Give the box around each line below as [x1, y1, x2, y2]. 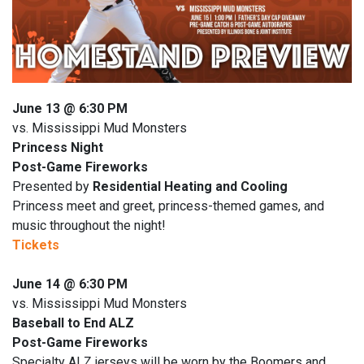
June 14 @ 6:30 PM [12, 276, 128, 292]
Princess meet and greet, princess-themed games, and [12, 198, 324, 214]
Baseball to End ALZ [12, 315, 134, 331]
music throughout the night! [12, 218, 166, 234]
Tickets [12, 237, 59, 253]
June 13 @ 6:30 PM [12, 101, 128, 117]
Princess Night [12, 140, 103, 156]
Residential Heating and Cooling [93, 179, 288, 195]
